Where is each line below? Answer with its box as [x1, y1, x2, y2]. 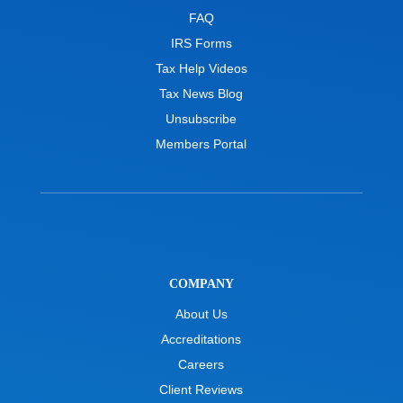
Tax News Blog [159, 85, 244, 101]
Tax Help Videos [155, 60, 247, 76]
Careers [178, 356, 225, 372]
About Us [175, 306, 228, 321]
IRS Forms [170, 35, 232, 50]
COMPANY [168, 276, 234, 291]
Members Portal [156, 136, 247, 151]
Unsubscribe [166, 111, 237, 126]
